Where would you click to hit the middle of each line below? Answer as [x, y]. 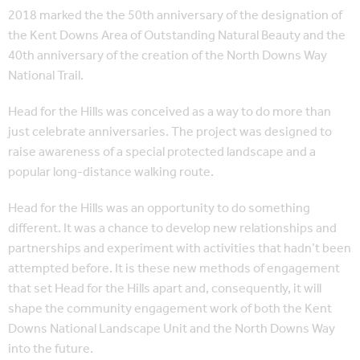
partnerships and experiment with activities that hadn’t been [180, 249]
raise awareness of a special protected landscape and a [162, 153]
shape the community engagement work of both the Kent [170, 309]
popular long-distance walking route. [111, 173]
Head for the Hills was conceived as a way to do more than [170, 112]
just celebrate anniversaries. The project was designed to [170, 133]
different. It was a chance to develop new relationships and [172, 229]
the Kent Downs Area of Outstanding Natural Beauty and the [177, 36]
